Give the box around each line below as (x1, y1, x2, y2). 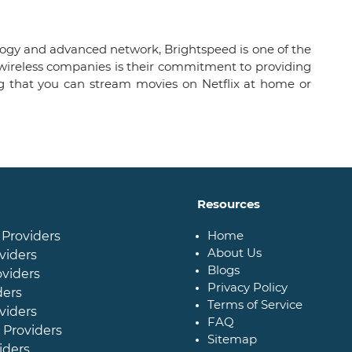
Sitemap (207, 332, 258, 346)
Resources (197, 196, 261, 211)
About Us (207, 245, 262, 260)
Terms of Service (207, 297, 303, 312)
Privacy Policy (207, 280, 288, 295)
